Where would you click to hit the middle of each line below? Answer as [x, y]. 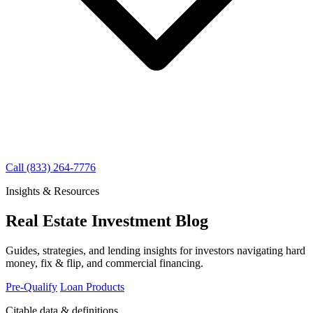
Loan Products [92, 286]
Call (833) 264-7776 [51, 167]
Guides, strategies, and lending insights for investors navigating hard [155, 250]
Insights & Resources [52, 191]
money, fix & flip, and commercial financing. [104, 263]
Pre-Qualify [31, 286]
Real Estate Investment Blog [107, 220]
